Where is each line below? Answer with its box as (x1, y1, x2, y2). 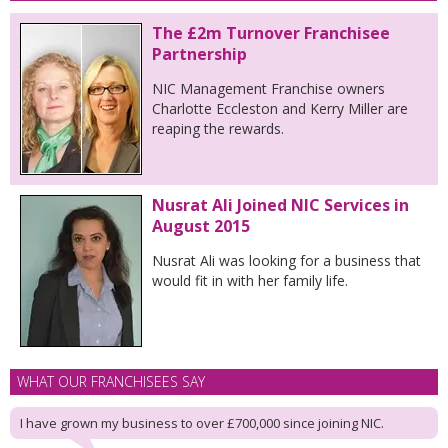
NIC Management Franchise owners (152, 79, 385, 98)
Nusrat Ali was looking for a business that (152, 251, 421, 270)
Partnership (152, 43, 247, 65)
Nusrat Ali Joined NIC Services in (152, 194, 409, 216)
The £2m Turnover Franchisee (152, 22, 390, 44)
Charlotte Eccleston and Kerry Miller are (152, 99, 408, 118)
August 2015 (152, 215, 250, 237)
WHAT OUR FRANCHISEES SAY (17, 372, 205, 391)
